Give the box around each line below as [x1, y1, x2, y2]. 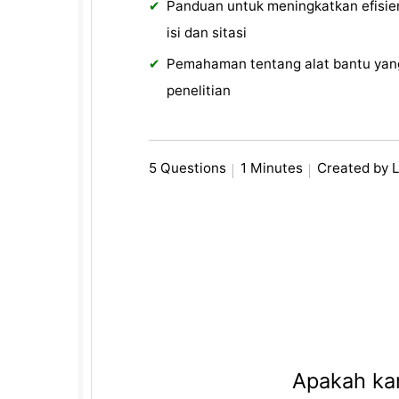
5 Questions [149, 159, 227, 177]
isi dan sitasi [167, 24, 248, 42]
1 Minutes [240, 159, 304, 177]
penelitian [167, 82, 232, 100]
